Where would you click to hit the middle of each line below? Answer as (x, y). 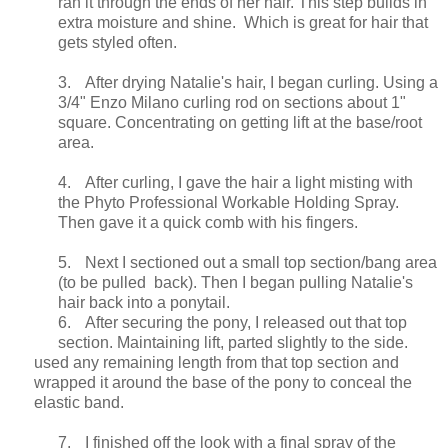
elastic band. (79, 402)
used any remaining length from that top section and (216, 362)
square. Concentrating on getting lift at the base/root (240, 122)
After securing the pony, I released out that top (246, 322)
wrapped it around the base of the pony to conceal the (223, 382)
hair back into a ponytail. (148, 302)
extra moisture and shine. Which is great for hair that (243, 22)
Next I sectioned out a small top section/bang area (261, 262)
